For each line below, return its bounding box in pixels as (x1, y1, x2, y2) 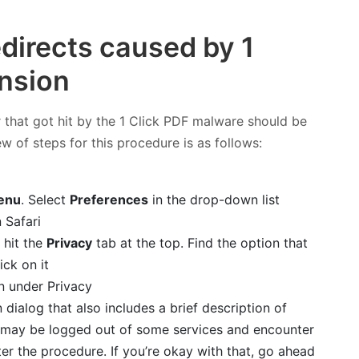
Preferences (69, 191, 148, 208)
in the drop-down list (147, 191, 280, 208)
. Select (20, 191, 70, 208)
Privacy (46, 234, 92, 251)
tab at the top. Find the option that (91, 234, 308, 251)
